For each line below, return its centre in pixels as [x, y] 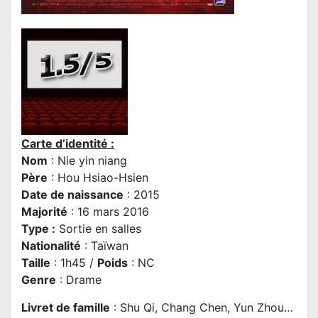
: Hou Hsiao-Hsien [98, 178]
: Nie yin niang [87, 161]
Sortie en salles [98, 229]
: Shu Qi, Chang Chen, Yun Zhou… [202, 308]
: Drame [79, 280]
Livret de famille [66, 308]
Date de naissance [72, 195]
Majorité [44, 212]
